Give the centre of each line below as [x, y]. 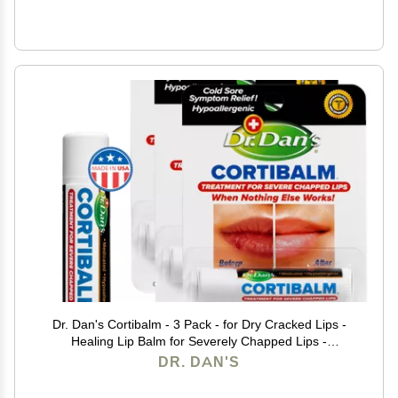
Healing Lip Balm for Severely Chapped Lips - [199, 341]
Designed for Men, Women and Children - [199, 358]
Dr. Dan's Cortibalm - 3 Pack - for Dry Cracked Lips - [199, 324]
